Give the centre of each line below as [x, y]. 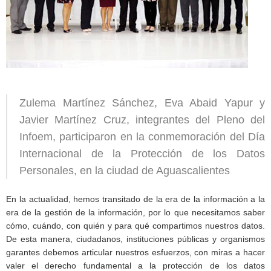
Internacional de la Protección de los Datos [142, 154]
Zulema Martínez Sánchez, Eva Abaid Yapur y [142, 103]
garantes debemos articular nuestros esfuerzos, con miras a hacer [135, 252]
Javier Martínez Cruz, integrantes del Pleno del [142, 120]
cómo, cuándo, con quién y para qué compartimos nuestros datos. [135, 226]
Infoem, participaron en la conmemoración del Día [142, 137]
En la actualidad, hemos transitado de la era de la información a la [135, 199]
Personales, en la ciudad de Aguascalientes [125, 171]
